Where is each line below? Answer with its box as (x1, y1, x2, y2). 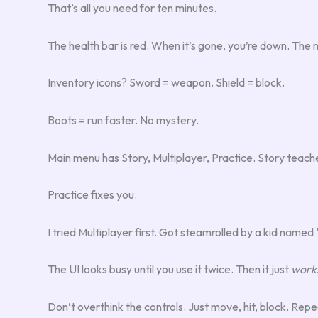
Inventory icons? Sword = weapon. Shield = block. (48, 75, 285, 90)
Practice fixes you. (48, 187, 137, 202)
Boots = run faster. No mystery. (48, 112, 199, 127)
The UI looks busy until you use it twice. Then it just (48, 262, 291, 277)
